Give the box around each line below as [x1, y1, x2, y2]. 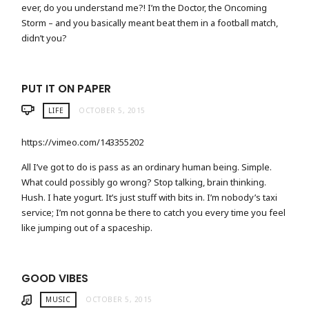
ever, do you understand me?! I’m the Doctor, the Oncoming [21, 1, 268, 14]
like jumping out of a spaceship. [21, 221, 153, 234]
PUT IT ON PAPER [21, 81, 112, 97]
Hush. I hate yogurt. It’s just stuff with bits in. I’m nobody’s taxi [21, 190, 278, 203]
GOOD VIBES [21, 271, 89, 286]
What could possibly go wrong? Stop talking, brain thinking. [21, 175, 267, 188]
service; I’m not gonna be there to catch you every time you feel [21, 206, 286, 219]
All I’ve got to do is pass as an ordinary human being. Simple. [21, 160, 272, 173]
